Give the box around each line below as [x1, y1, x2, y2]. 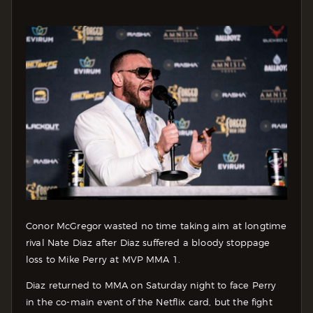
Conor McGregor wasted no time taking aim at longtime [26, 219, 287, 231]
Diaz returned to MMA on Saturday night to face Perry [26, 279, 277, 291]
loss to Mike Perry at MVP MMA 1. [26, 253, 181, 265]
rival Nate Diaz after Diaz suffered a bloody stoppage [26, 236, 270, 248]
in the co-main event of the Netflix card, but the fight [26, 296, 272, 307]
